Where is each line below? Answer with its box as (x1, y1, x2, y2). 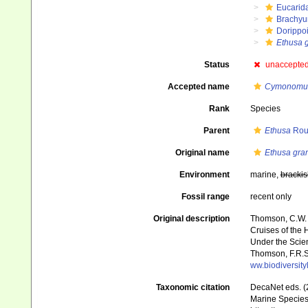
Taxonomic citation (155, 283, 230, 292)
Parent (203, 126, 230, 135)
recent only (250, 192, 291, 201)
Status (203, 60, 230, 69)
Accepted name (167, 82, 230, 91)
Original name (175, 148, 230, 157)
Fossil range (181, 192, 230, 201)
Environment (179, 170, 230, 179)
